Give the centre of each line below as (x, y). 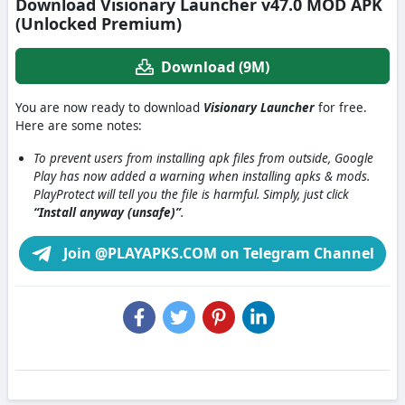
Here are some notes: (79, 125)
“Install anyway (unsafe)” (107, 212)
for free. (341, 107)
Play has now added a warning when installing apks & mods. (202, 176)
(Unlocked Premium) (99, 23)
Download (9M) (215, 66)
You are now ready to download (109, 107)
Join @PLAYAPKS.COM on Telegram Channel (217, 253)
